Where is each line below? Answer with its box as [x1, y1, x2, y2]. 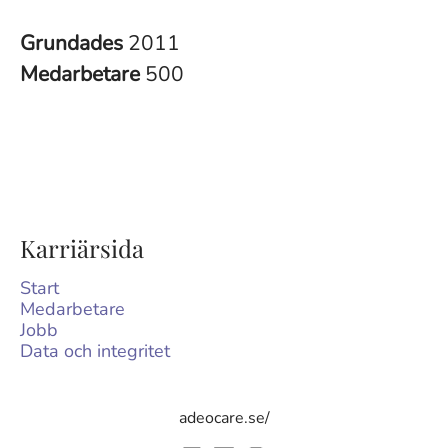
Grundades [20, 29, 128, 57]
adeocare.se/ [178, 407, 270, 429]
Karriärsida [20, 232, 144, 264]
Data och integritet [20, 339, 170, 363]
